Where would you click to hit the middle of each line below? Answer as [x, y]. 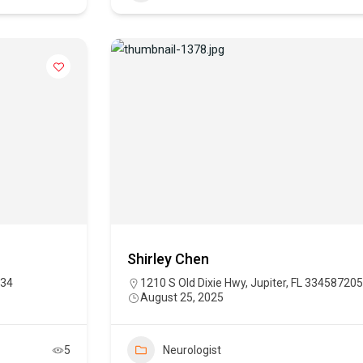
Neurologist [192, 350]
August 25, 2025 [182, 298]
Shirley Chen [168, 259]
